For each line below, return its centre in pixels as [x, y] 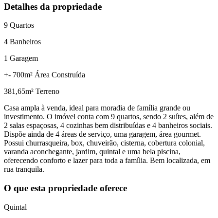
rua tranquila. [24, 169]
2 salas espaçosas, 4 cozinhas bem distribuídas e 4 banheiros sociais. [108, 126]
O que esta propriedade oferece [65, 188]
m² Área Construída [55, 75]
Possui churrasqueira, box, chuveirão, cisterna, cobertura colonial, [104, 143]
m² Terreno [42, 91]
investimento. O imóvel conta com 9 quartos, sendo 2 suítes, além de [109, 117]
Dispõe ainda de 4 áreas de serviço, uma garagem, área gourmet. [102, 134]
